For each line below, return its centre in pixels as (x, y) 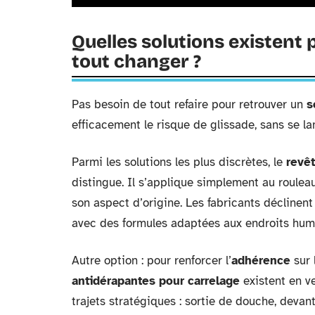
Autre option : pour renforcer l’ (152, 261)
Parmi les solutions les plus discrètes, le (179, 162)
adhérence (261, 261)
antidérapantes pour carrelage (156, 281)
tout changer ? (136, 62)
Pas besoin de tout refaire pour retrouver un (189, 105)
